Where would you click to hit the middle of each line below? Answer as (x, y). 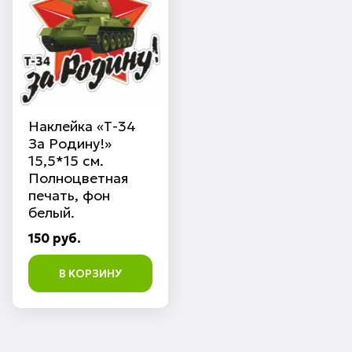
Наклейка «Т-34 (82, 126)
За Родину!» (70, 143)
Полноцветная (78, 178)
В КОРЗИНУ (90, 273)
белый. (51, 212)
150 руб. (55, 238)
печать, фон (69, 195)
